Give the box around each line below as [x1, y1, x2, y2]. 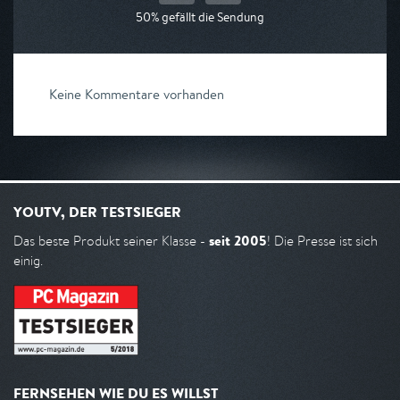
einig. [13, 252, 43, 269]
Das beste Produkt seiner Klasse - [13, 232, 209, 249]
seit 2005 [209, 231, 267, 250]
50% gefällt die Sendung [136, 9, 264, 25]
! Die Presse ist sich [267, 232, 378, 249]
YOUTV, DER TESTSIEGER [13, 202, 181, 221]
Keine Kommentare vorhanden [49, 86, 224, 103]
